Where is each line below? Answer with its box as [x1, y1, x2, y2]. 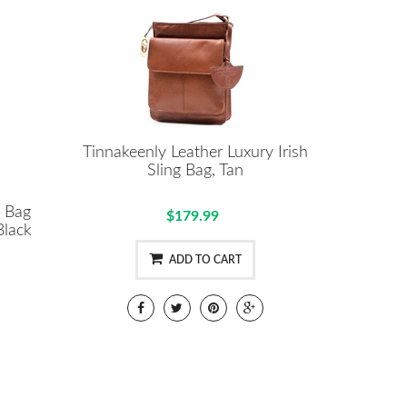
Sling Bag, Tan [146, 162, 243, 179]
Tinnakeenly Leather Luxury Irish [82, 144, 308, 161]
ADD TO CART [168, 253, 242, 265]
